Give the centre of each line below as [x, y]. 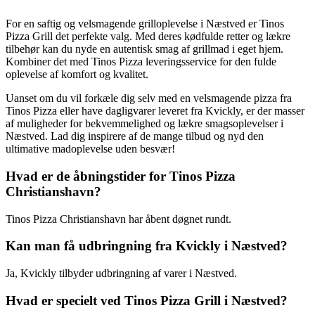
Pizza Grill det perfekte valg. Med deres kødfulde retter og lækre [148, 37]
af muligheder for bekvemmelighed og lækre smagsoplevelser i [144, 124]
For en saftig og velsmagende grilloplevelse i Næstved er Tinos [145, 24]
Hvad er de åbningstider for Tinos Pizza [121, 176]
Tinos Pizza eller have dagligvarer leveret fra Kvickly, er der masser [155, 111]
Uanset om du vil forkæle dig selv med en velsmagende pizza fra [149, 98]
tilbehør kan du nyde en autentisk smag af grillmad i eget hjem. [144, 49]
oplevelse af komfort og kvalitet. [77, 75]
